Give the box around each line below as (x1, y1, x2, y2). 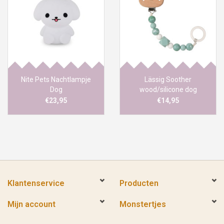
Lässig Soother (144, 75, 191, 84)
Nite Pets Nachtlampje (21, 75, 91, 84)
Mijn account (7, 199, 55, 209)
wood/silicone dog (139, 85, 197, 94)
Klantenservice (7, 178, 64, 188)
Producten (119, 178, 158, 188)
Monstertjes (119, 199, 166, 209)
